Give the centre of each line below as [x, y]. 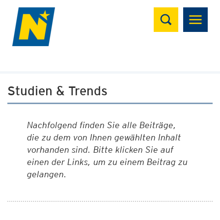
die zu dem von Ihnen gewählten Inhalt [104, 137]
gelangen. [47, 174]
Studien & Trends [57, 91]
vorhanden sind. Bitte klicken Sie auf [100, 150]
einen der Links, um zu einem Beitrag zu [107, 162]
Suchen [173, 13]
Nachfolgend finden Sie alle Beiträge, [103, 125]
